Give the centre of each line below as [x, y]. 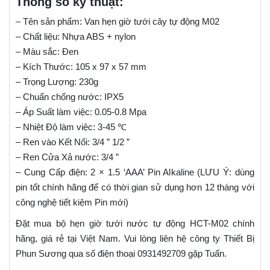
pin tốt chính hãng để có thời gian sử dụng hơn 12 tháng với [135, 187]
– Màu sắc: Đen [47, 52]
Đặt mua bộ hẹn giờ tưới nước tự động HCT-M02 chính [135, 224]
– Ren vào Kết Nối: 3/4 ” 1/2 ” [73, 142]
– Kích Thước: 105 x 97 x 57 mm [81, 67]
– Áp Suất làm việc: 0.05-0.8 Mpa [81, 112]
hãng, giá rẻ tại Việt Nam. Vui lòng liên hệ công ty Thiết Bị [135, 239]
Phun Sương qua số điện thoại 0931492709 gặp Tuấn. [121, 254]
